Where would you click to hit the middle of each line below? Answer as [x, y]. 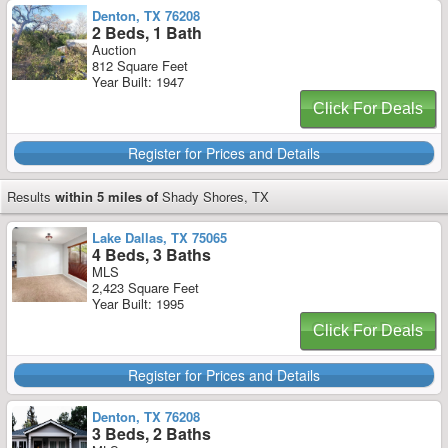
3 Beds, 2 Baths [151, 433]
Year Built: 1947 [138, 81]
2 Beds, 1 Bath [147, 32]
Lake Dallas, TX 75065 [159, 237]
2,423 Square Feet [145, 287]
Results [29, 196]
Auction [114, 49]
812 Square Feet [140, 65]
